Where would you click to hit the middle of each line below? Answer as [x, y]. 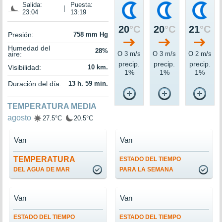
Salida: [32, 5]
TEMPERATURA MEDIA [52, 107]
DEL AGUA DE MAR [42, 170]
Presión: [21, 35]
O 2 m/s [200, 54]
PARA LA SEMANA [146, 170]
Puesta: [82, 5]
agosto [19, 118]
